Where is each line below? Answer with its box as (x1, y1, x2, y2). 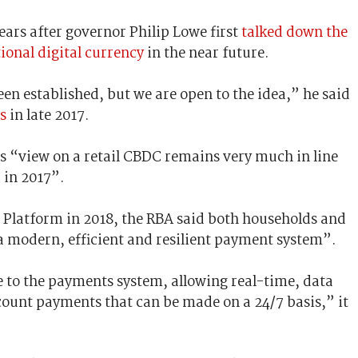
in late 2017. (6, 104, 89, 127)
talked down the (241, 21, 348, 44)
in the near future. (143, 42, 269, 65)
